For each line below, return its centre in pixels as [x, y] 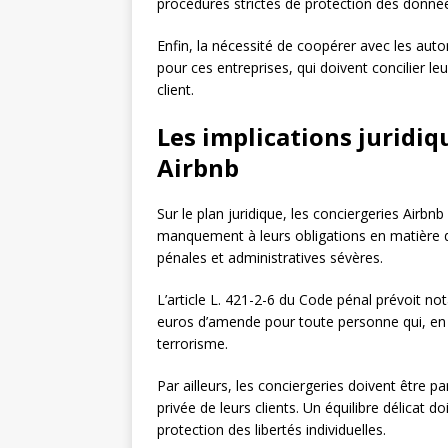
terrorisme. [192, 344]
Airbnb [198, 168]
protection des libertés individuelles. [271, 430]
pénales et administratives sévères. [270, 258]
